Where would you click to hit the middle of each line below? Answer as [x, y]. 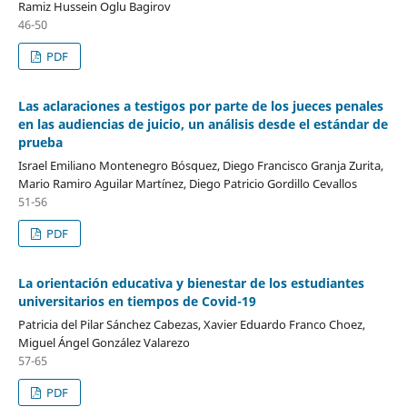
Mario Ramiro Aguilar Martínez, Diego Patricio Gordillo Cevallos [187, 183]
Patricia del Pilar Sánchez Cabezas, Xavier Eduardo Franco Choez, [191, 324]
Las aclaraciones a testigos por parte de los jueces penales [200, 105]
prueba [40, 142]
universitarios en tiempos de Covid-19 [137, 301]
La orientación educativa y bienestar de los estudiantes [191, 283]
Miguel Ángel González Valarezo [104, 342]
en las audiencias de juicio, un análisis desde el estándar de [203, 124]
